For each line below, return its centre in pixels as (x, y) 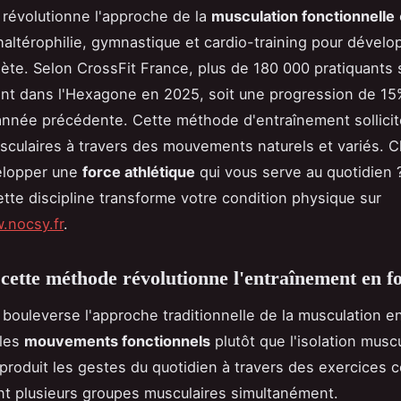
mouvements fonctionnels (117, 341)
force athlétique (139, 172)
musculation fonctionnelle (303, 17)
